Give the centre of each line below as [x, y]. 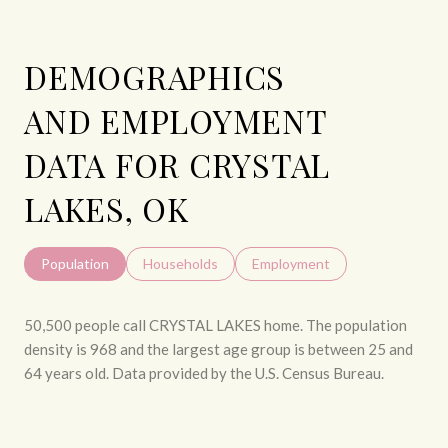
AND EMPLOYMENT [175, 120]
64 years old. [66, 372]
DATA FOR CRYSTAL [177, 164]
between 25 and [360, 348]
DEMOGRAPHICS [154, 76]
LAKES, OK [106, 208]
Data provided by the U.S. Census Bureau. [246, 372]
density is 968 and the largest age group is [166, 348]
